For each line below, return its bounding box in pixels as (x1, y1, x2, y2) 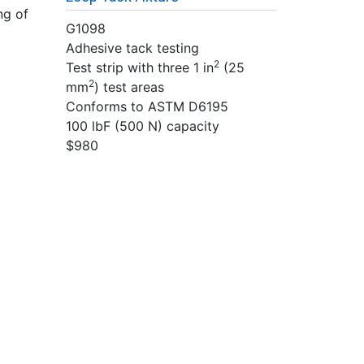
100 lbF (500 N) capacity (66, 118, 219, 134)
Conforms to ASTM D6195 (66, 98, 228, 115)
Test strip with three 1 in (66, 59, 214, 76)
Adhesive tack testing (66, 40, 199, 56)
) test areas (94, 79, 164, 95)
